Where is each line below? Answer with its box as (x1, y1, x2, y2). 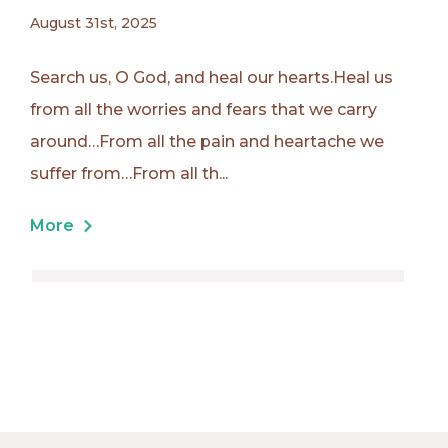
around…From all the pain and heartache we (30, 132, 384, 152)
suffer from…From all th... (30, 164, 228, 184)
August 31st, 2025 (30, 14, 157, 33)
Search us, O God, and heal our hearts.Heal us (30, 68, 393, 88)
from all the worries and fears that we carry (30, 100, 377, 120)
